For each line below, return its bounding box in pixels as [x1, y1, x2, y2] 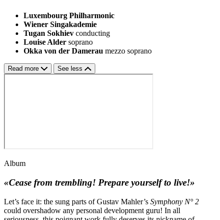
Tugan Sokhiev [24, 29, 74, 38]
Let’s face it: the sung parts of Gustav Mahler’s [4, 197, 150, 206]
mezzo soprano [105, 47, 152, 55]
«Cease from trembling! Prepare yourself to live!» [4, 177, 195, 188]
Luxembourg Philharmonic [24, 11, 114, 20]
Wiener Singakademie [24, 20, 97, 29]
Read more [8, 65, 41, 73]
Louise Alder [24, 38, 66, 47]
